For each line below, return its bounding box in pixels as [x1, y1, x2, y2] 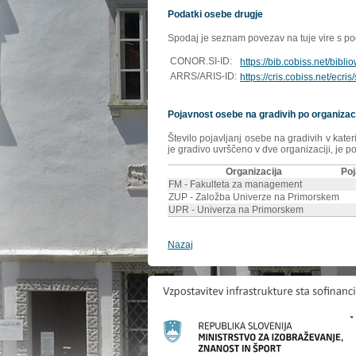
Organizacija [226, 166, 282, 178]
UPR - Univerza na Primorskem [168, 204, 304, 216]
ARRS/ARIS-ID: [170, 71, 237, 83]
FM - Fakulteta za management [168, 179, 302, 191]
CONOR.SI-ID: [170, 56, 232, 68]
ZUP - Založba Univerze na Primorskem [168, 192, 339, 203]
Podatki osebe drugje [168, 9, 263, 21]
